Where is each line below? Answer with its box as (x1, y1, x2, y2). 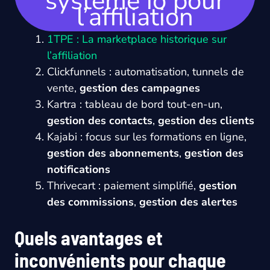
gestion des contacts (47, 113, 152, 128)
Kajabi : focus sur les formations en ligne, (47, 130, 246, 144)
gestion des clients (158, 113, 254, 128)
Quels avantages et (14, 226, 163, 249)
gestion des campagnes (80, 81, 200, 95)
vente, (47, 81, 80, 95)
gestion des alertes (139, 195, 237, 209)
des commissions (47, 195, 134, 209)
